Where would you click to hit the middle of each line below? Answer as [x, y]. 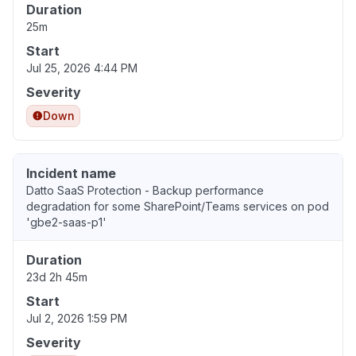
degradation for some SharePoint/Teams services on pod [178, 207]
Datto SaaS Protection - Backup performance [145, 191]
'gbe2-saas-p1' [66, 222]
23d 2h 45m [57, 277]
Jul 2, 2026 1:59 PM [77, 319]
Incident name [71, 174]
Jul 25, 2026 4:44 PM [82, 68]
